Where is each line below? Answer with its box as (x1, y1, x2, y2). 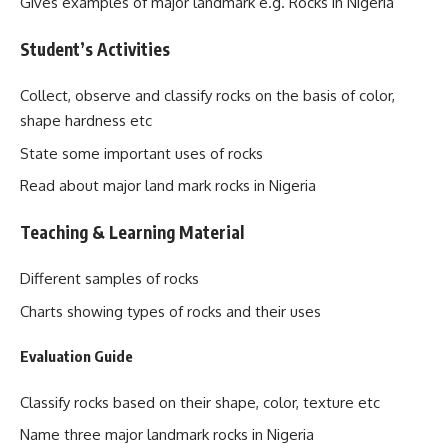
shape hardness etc (20, 111, 152, 130)
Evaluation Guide (20, 347, 133, 365)
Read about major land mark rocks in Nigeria (20, 176, 316, 195)
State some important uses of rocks (20, 143, 263, 163)
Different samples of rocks (20, 269, 219, 288)
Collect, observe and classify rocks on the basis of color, (20, 86, 395, 105)
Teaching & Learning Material (20, 220, 252, 243)
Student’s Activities (20, 37, 170, 60)
